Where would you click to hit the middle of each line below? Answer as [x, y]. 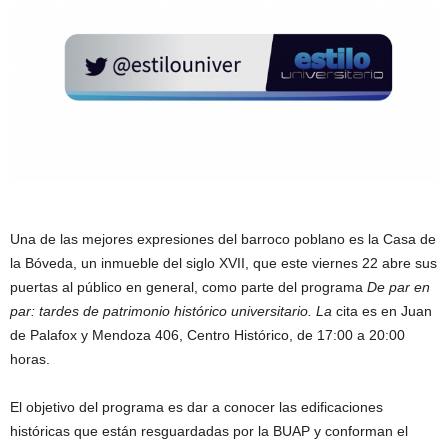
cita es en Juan [384, 311]
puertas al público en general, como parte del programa [188, 287]
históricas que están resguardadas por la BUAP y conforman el [209, 431]
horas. [32, 359]
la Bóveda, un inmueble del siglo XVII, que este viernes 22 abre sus [223, 263]
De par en [398, 287]
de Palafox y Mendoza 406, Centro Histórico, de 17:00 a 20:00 [207, 335]
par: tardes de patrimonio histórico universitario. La [173, 311]
